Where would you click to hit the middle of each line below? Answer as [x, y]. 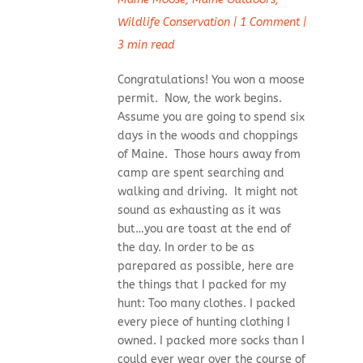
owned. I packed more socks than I [211, 341]
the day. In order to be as [186, 248]
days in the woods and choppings [207, 136]
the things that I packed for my [201, 285]
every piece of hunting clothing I [203, 322]
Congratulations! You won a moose [211, 80]
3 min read [146, 45]
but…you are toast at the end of [204, 229]
